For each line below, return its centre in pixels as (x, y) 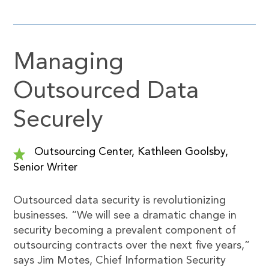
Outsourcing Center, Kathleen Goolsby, (130, 152)
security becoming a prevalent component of (125, 231)
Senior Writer (46, 168)
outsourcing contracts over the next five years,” (132, 246)
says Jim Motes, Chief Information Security (120, 261)
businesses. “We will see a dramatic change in (125, 216)
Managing (69, 63)
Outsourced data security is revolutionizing (120, 201)
